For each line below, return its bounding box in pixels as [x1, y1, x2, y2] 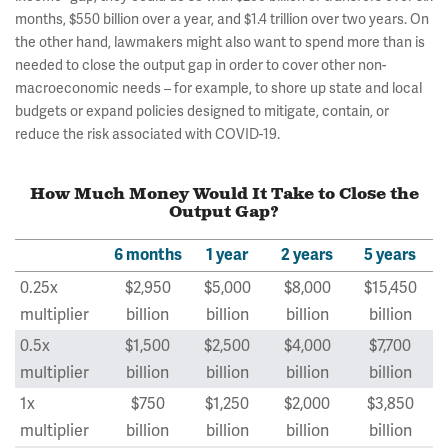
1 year [206, 244, 248, 265]
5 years [364, 244, 416, 265]
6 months [113, 244, 182, 265]
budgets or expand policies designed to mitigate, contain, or [15, 101, 389, 120]
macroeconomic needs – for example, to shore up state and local [15, 78, 422, 97]
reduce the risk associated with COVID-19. [15, 124, 280, 143]
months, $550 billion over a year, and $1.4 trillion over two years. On [15, 9, 429, 28]
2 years [281, 244, 333, 265]
